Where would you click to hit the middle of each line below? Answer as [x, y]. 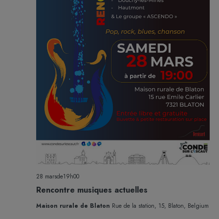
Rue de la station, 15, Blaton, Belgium [160, 206]
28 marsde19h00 [57, 177]
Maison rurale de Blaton [74, 206]
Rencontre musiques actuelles [92, 190]
